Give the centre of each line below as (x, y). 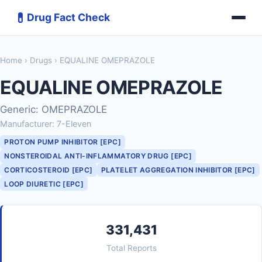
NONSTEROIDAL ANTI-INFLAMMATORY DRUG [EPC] (98, 156)
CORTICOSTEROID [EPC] (49, 170)
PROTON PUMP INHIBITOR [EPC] (63, 142)
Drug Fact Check (68, 17)
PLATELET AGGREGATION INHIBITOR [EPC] (178, 170)
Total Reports (132, 248)
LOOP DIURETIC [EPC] (44, 184)
